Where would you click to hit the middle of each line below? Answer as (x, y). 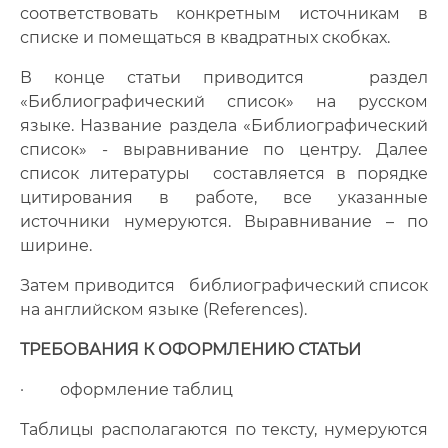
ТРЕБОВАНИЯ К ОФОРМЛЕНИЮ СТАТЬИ (190, 349)
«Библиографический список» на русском (224, 101)
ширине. (56, 245)
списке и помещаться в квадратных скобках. (205, 37)
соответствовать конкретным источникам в (224, 13)
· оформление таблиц (126, 389)
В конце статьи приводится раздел (224, 77)
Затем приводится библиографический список (224, 285)
